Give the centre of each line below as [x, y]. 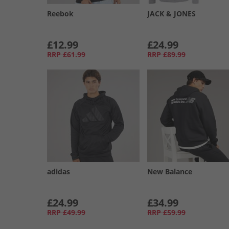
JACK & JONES [171, 13]
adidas [59, 171]
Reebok [60, 13]
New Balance [169, 171]
